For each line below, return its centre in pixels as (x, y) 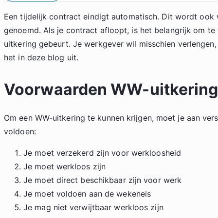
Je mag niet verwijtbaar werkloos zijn (93, 207)
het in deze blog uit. (41, 57)
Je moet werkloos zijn (65, 166)
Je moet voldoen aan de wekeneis (87, 194)
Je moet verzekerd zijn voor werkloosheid (102, 153)
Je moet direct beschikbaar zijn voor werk (103, 180)
